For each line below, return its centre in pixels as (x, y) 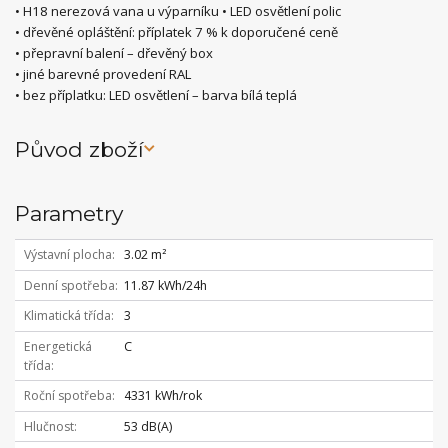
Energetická (57, 346)
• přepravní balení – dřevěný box (114, 52)
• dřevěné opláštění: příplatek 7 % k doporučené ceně (176, 31)
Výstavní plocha (67, 255)
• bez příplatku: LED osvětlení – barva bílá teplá (156, 94)
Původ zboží (79, 149)
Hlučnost (48, 426)
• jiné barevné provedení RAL (103, 73)
